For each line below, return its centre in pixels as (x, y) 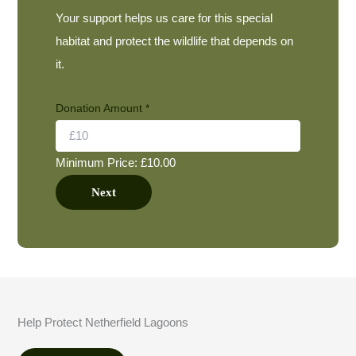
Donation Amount (101, 108)
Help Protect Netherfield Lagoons (103, 322)
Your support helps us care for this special (164, 19)
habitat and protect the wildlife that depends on (175, 42)
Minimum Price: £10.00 (116, 163)
